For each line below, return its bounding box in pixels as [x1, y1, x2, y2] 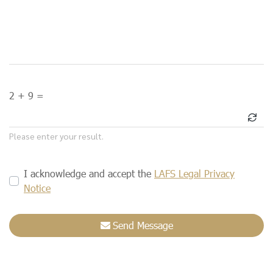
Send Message [112, 219, 173, 232]
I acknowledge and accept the [24, 167, 154, 180]
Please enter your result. [9, 130, 104, 142]
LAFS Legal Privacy [154, 167, 235, 180]
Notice [24, 182, 51, 195]
